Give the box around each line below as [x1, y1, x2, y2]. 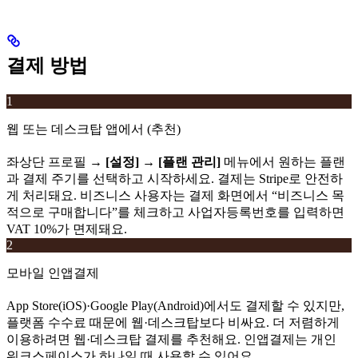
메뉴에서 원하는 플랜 [221, 155, 345, 169]
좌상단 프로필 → [6, 155, 105, 169]
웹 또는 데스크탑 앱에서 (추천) [6, 122, 181, 137]
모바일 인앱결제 [6, 266, 99, 280]
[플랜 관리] [158, 155, 221, 169]
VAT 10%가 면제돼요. [6, 222, 127, 237]
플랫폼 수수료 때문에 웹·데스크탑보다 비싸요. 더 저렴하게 [6, 316, 340, 330]
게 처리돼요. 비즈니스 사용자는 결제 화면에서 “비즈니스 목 [6, 189, 344, 203]
